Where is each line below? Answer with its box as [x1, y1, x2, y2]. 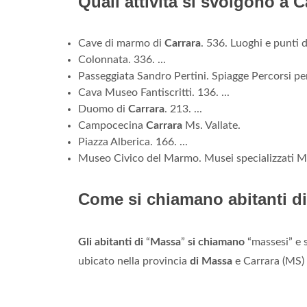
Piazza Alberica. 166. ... [78, 136, 188, 148]
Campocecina [78, 120, 146, 132]
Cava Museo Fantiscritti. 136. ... [78, 87, 230, 99]
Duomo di [78, 103, 128, 115]
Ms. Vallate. [182, 120, 241, 132]
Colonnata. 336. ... [78, 54, 166, 66]
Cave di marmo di [78, 38, 164, 49]
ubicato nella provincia [78, 256, 190, 267]
